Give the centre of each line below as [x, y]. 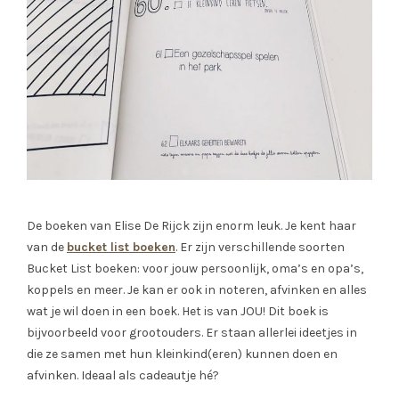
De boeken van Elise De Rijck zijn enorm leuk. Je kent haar [191, 225]
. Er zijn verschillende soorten [260, 247]
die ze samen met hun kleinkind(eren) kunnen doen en [182, 354]
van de [47, 247]
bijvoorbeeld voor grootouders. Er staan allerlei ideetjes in [192, 332]
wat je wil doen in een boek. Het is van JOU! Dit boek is [178, 311]
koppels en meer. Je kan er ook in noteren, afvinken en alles [197, 289]
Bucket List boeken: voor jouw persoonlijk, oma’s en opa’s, [195, 268]
